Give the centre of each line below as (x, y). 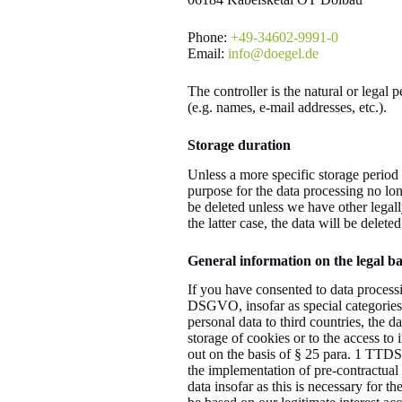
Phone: (209, 37)
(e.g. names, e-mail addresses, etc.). (287, 107)
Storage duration (239, 144)
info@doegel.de (273, 53)
